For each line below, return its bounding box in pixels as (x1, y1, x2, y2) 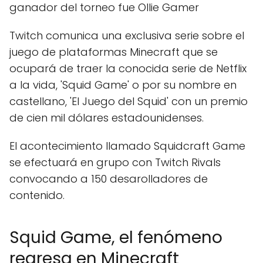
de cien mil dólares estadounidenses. (9, 110, 204, 125)
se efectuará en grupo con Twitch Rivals (9, 154, 221, 170)
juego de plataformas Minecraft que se (9, 44, 218, 59)
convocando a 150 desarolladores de (9, 171, 208, 186)
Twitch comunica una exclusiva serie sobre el (9, 28, 244, 43)
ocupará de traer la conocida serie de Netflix (9, 60, 247, 76)
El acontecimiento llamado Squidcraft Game (9, 138, 245, 153)
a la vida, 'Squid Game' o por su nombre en (9, 77, 237, 92)
